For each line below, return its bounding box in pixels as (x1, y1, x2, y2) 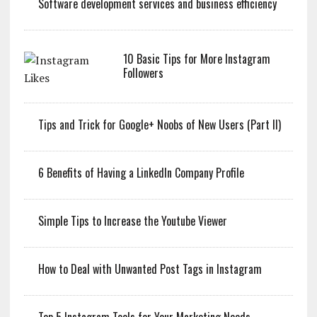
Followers (122, 64, 163, 82)
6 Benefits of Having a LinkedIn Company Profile (38, 164, 244, 182)
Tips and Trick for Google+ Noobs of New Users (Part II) (38, 116, 281, 134)
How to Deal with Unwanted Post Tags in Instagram (38, 260, 262, 278)
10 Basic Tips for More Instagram (122, 50, 270, 68)
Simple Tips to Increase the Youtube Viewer (38, 212, 227, 230)
